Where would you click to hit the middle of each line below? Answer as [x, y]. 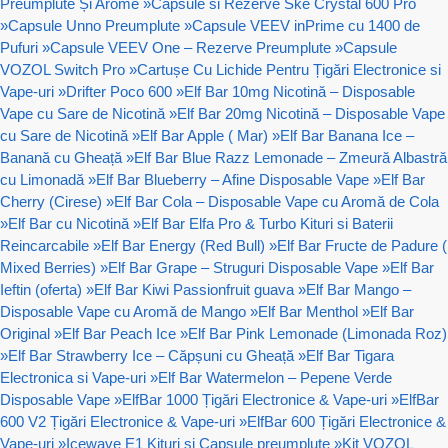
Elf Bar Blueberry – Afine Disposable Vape [232, 179]
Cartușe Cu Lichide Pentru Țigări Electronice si [289, 69]
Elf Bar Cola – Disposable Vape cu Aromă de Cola [276, 201]
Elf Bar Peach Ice [119, 333]
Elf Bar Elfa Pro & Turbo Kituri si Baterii [267, 223]
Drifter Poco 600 [119, 91]
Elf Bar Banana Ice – [347, 135]
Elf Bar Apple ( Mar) [204, 135]
